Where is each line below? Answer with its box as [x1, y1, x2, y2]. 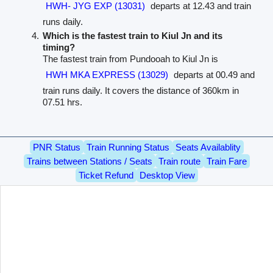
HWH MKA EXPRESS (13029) [45, 69, 168, 80]
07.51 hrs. [42, 97, 82, 108]
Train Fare [206, 155, 247, 166]
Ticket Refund [78, 169, 133, 180]
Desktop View [139, 169, 195, 180]
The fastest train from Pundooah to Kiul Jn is [42, 54, 218, 65]
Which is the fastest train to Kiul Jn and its [42, 30, 222, 41]
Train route [158, 155, 200, 166]
